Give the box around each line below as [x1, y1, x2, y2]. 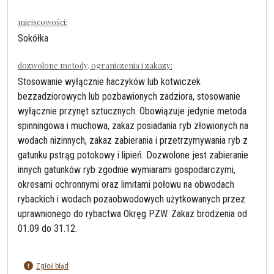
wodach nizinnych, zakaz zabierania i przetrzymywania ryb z [18, 135, 248, 146]
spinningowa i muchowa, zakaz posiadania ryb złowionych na [18, 120, 248, 131]
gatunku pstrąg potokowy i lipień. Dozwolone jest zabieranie [18, 149, 248, 161]
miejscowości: [18, 17, 67, 27]
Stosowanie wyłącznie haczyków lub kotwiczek [18, 76, 201, 87]
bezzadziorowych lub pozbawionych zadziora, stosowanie [18, 91, 240, 102]
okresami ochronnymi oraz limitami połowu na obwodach [18, 179, 234, 190]
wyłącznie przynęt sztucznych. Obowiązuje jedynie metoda [18, 105, 246, 117]
